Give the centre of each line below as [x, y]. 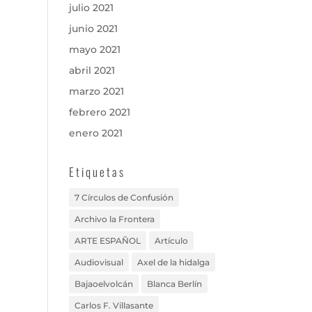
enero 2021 [95, 133]
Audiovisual [99, 262]
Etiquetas [97, 172]
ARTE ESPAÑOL [107, 241]
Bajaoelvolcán [103, 284]
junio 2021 [93, 29]
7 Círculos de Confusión [124, 197]
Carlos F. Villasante [114, 305]
